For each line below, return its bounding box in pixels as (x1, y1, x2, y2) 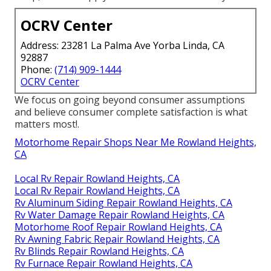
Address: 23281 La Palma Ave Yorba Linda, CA (21, 38, 224, 52)
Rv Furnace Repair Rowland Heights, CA (15, 256, 192, 270)
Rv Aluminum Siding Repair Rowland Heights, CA (15, 195, 232, 209)
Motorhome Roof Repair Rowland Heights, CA (15, 220, 222, 233)
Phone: (21, 62, 54, 76)
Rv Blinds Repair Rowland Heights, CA (15, 244, 184, 258)
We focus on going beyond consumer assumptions (15, 93, 245, 106)
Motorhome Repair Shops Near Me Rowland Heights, (15, 135, 256, 149)
